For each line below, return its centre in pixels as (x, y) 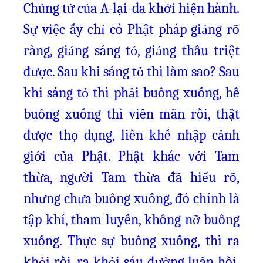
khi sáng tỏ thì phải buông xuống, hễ (131, 93)
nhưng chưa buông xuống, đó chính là (131, 198)
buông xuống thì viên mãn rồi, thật (131, 114)
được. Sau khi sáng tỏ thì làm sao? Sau (131, 72)
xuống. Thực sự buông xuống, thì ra (131, 241)
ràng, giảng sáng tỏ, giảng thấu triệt (131, 50)
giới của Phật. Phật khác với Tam (131, 156)
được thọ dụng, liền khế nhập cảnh (131, 135)
